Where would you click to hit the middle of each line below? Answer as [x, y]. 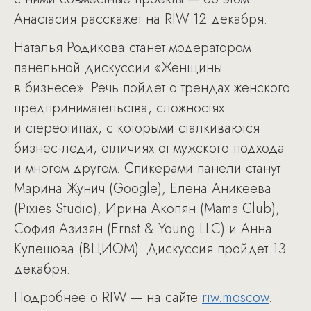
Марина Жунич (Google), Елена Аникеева [143, 188]
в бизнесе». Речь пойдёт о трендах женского [152, 87]
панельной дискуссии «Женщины [118, 67]
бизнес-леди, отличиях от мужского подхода [149, 148]
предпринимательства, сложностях [119, 108]
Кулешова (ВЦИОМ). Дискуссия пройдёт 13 [150, 249]
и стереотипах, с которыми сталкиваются [137, 128]
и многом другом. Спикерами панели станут [147, 168]
